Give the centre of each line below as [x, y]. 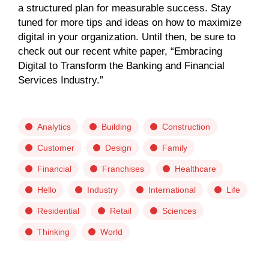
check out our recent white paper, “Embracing [120, 51]
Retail [121, 211]
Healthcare [195, 169]
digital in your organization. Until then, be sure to [127, 37]
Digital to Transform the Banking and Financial [121, 66]
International [172, 190]
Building [116, 127]
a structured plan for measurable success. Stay [125, 8]
